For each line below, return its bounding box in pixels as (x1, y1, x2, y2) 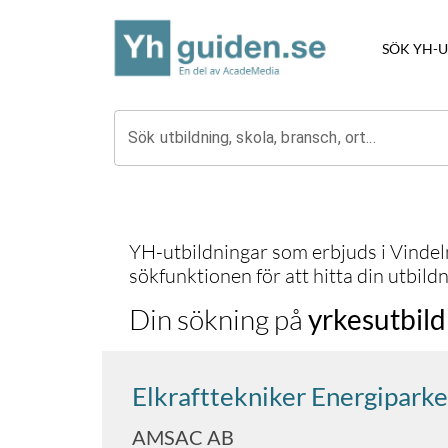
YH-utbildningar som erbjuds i (129, 239, 390, 264)
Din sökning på (129, 302, 308, 336)
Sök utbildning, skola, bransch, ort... (128, 128, 376, 147)
